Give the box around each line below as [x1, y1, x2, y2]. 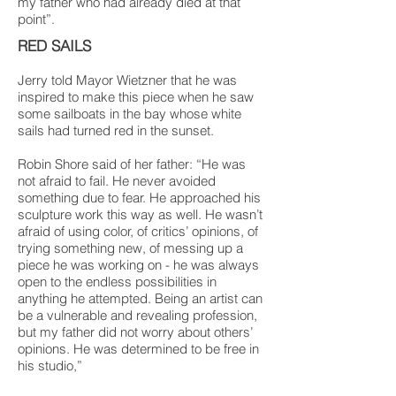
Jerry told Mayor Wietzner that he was [18, 72, 237, 88]
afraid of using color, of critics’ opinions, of [18, 223, 258, 240]
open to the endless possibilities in [18, 273, 217, 290]
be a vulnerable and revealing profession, [18, 307, 257, 324]
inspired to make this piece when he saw [18, 88, 254, 105]
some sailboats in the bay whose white [18, 105, 241, 122]
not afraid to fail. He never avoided [18, 172, 216, 189]
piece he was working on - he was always [18, 256, 259, 273]
